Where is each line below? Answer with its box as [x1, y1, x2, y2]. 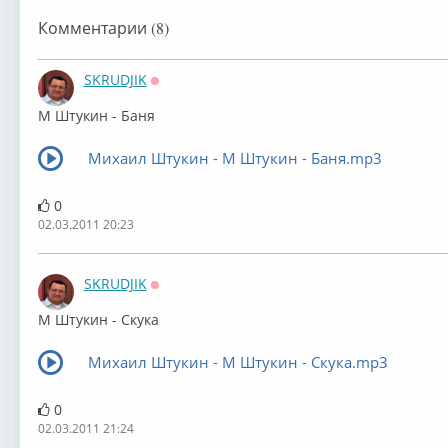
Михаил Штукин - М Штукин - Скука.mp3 [87, 352, 388, 372]
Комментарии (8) [37, 17, 169, 38]
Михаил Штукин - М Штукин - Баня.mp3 [87, 148, 382, 168]
